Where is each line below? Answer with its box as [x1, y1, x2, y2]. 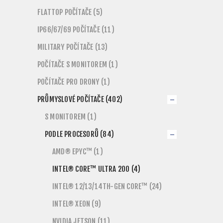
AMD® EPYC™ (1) [52, 147, 103, 156]
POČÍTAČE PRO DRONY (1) [37, 77, 111, 87]
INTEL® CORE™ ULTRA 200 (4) [52, 164, 141, 174]
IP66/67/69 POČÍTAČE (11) [37, 25, 114, 34]
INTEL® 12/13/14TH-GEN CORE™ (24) [52, 182, 162, 191]
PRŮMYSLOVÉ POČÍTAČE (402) [37, 95, 122, 104]
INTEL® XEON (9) [52, 199, 101, 209]
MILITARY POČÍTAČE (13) [37, 42, 108, 52]
